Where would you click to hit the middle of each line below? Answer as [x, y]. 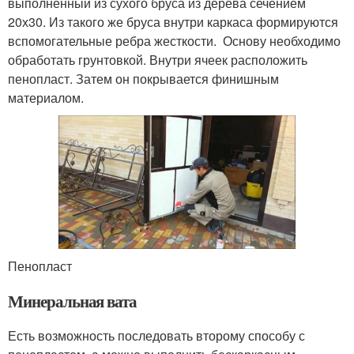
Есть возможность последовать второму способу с [156, 335]
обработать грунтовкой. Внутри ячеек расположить [158, 59]
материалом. [46, 97]
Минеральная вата [73, 301]
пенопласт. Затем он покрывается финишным [143, 78]
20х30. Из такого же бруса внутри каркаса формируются [173, 21]
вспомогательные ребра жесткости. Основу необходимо [174, 40]
